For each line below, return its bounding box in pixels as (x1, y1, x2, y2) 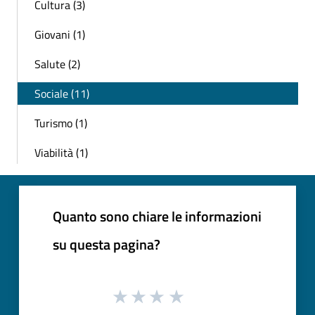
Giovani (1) (34, 26, 85, 44)
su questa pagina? (53, 233, 160, 256)
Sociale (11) (34, 85, 89, 103)
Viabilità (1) (34, 144, 88, 162)
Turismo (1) (34, 115, 87, 132)
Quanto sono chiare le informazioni (53, 205, 262, 228)
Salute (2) (34, 56, 80, 73)
